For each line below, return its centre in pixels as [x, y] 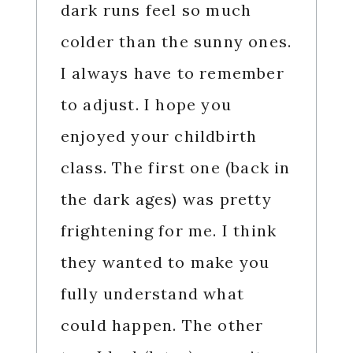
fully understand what [152, 294]
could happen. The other [162, 325]
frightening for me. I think [169, 231]
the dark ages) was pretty [166, 199]
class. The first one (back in [175, 168]
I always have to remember [172, 73]
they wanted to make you [165, 262]
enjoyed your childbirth [159, 136]
